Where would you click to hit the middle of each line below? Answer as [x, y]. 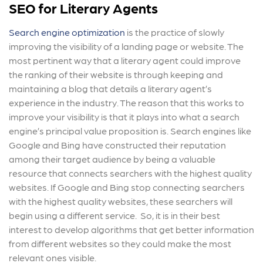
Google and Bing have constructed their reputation [117, 145]
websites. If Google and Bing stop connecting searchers [127, 187]
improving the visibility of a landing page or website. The [126, 46]
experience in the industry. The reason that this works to [127, 103]
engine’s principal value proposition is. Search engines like [130, 131]
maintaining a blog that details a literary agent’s [110, 89]
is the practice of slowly [175, 32]
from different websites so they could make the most [120, 244]
